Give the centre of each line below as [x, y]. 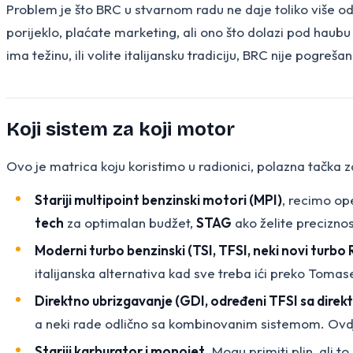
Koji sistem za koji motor [121, 129]
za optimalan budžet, [130, 222]
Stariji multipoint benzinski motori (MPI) [158, 199]
